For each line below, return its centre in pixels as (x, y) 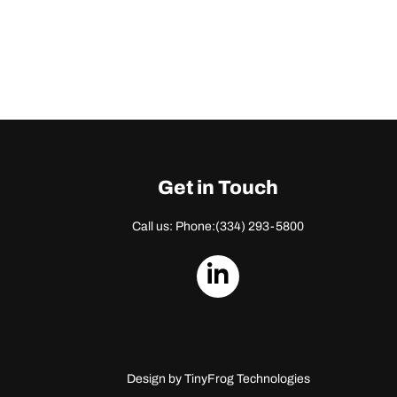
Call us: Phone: (174, 226)
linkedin (276, 312)
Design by (155, 379)
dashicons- (296, 272)
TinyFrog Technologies (247, 379)
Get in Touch (218, 188)
